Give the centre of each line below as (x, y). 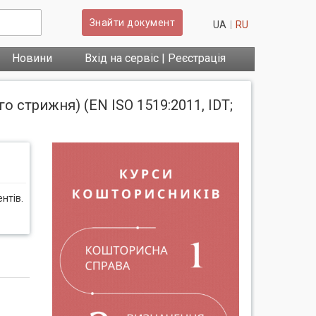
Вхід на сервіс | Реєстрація (155, 58)
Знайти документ (132, 23)
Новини (32, 58)
